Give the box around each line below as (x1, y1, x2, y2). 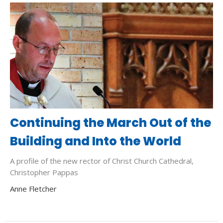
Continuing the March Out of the (10, 114, 211, 131)
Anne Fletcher (10, 183, 57, 194)
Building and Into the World (10, 132, 181, 149)
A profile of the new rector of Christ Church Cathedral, (10, 155, 194, 166)
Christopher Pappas (10, 167, 78, 177)
